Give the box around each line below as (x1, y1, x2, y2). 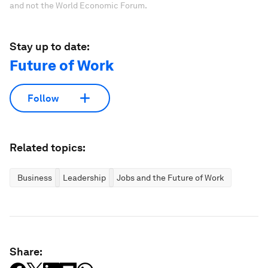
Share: (10, 245, 42, 258)
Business (17, 173, 52, 182)
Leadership (63, 173, 106, 182)
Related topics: (10, 141, 86, 154)
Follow (28, 92, 59, 104)
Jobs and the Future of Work (117, 173, 224, 182)
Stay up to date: (10, 40, 90, 53)
